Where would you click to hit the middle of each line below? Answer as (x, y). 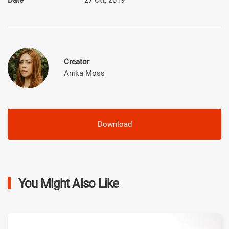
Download (114, 124)
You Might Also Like (67, 183)
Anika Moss (84, 73)
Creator (77, 62)
